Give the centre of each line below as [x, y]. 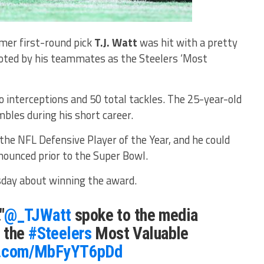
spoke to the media [134, 215]
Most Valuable [140, 233]
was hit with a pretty [189, 42]
